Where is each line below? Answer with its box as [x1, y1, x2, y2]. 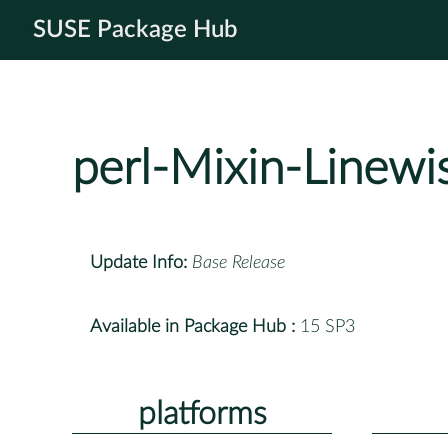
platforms [137, 397, 267, 430]
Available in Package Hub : [90, 317, 295, 336]
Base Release [192, 253, 285, 272]
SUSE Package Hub [33, 18, 238, 42]
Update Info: [90, 253, 187, 272]
